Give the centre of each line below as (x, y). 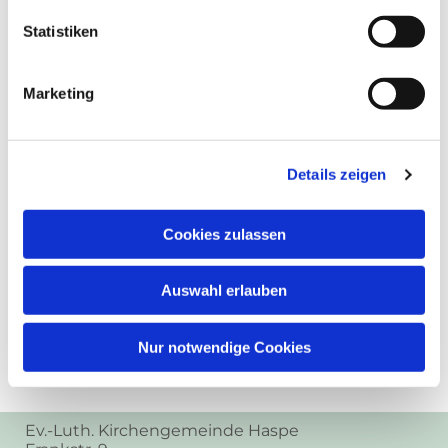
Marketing (58, 93)
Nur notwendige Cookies (224, 347)
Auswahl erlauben (224, 290)
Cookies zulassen (224, 234)
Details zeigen (337, 174)
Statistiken (61, 31)
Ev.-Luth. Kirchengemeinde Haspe (162, 430)
